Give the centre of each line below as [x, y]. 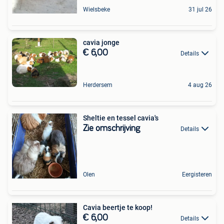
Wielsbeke [96, 9]
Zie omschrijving [111, 128]
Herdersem [98, 85]
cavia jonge [101, 42]
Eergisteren [197, 174]
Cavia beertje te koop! [118, 207]
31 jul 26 [200, 9]
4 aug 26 [200, 85]
